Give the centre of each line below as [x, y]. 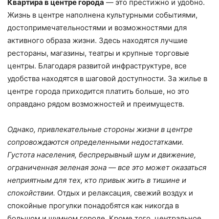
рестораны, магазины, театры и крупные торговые [98, 53]
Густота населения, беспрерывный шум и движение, [102, 155]
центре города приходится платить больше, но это [98, 91]
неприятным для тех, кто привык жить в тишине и [97, 180]
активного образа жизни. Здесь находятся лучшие [98, 41]
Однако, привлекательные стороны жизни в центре [100, 130]
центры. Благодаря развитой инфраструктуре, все [97, 66]
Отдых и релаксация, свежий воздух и [124, 193]
